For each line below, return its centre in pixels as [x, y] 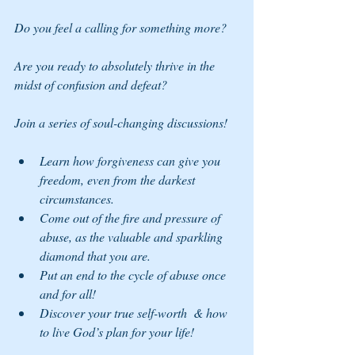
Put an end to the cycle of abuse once [134, 275]
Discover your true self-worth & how [135, 313]
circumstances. [77, 199]
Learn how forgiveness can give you [132, 161]
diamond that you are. [95, 256]
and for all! [68, 294]
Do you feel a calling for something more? [122, 28]
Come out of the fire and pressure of [132, 218]
